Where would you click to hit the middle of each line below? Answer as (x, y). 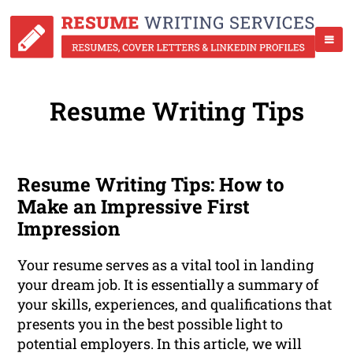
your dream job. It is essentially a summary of (168, 285)
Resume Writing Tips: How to (151, 185)
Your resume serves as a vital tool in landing (166, 265)
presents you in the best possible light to (150, 324)
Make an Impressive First (134, 207)
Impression (69, 229)
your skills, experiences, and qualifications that (175, 305)
